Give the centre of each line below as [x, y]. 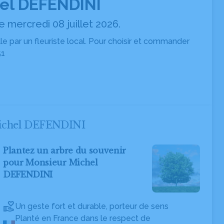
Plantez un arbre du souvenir [65, 150]
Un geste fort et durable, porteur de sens [92, 206]
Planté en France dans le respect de [83, 218]
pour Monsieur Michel [50, 162]
